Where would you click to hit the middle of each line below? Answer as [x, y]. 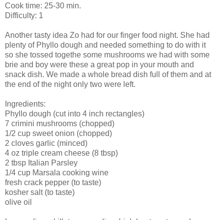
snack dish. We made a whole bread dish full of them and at [108, 74]
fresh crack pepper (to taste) [53, 182]
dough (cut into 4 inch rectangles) [86, 113]
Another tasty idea [37, 35]
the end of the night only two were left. [70, 84]
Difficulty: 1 [24, 15]
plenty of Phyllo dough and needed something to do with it [105, 45]
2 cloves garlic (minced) [46, 143]
